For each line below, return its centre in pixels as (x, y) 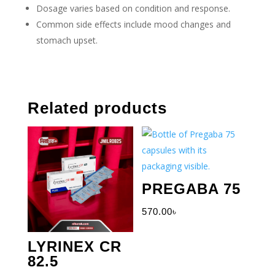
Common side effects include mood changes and (133, 25)
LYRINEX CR (74, 247)
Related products (97, 108)
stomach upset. (67, 41)
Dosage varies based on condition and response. (133, 9)
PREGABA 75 (192, 189)
